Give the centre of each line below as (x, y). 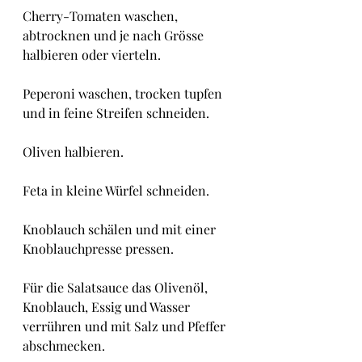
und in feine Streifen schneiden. (116, 113)
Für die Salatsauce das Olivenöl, (117, 287)
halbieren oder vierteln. (92, 55)
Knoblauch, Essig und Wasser (108, 307)
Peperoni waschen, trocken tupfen (124, 93)
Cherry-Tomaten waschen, (102, 16)
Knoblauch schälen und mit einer (121, 229)
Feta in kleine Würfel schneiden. (116, 190)
